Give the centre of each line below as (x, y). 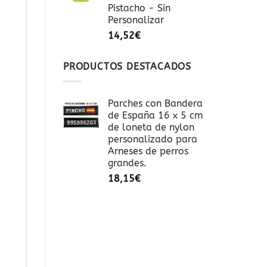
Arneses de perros (148, 151)
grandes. (127, 163)
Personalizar (136, 20)
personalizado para (153, 139)
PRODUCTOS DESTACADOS (127, 67)
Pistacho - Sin (139, 8)
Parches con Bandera (155, 103)
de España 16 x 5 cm (156, 115)
